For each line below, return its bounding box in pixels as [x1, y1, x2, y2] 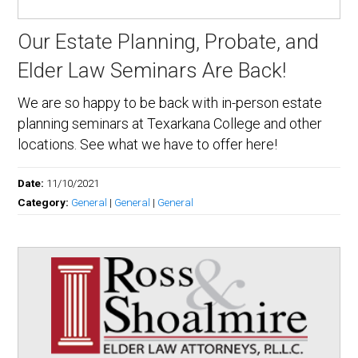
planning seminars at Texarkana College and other [18, 115, 323, 133]
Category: [18, 196, 72, 209]
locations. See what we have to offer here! [18, 136, 278, 153]
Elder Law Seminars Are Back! [18, 58, 287, 83]
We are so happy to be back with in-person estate [18, 94, 323, 112]
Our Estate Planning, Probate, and [18, 30, 320, 54]
